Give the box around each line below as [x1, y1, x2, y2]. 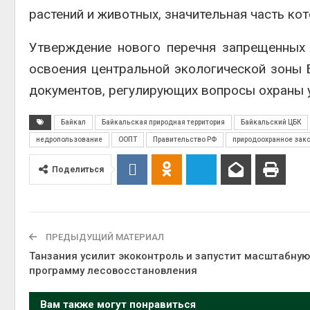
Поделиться [52, 165, 104, 174]
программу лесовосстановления [29, 264, 197, 277]
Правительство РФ [153, 136, 217, 143]
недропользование [36, 136, 102, 143]
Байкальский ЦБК [241, 118, 301, 126]
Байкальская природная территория [102, 118, 225, 126]
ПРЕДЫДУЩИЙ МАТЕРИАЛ [44, 232, 164, 242]
